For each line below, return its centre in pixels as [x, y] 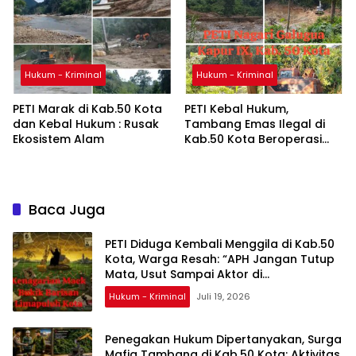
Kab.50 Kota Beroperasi [253, 139]
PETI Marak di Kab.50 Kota [87, 109]
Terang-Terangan [237, 155]
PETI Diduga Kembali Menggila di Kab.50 [220, 244]
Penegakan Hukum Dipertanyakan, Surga [223, 339]
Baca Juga [67, 210]
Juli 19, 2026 [223, 296]
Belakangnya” [145, 289]
